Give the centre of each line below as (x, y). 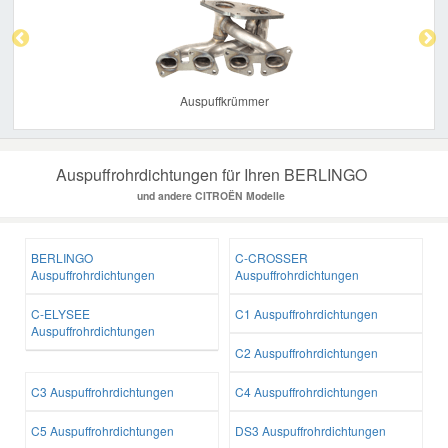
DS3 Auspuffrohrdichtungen (310, 431)
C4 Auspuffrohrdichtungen (306, 392)
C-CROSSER (271, 258)
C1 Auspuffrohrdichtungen (306, 314)
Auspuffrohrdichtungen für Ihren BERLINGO (211, 175)
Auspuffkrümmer (224, 101)
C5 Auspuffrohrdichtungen (102, 431)
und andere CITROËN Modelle (211, 196)
